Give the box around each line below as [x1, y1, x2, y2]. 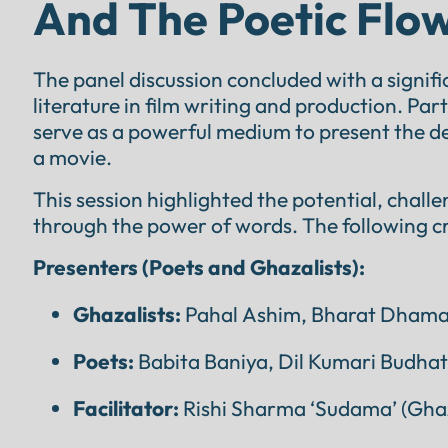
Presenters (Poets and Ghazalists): [32, 254, 365, 280]
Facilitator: [72, 395, 179, 421]
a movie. [32, 144, 112, 170]
